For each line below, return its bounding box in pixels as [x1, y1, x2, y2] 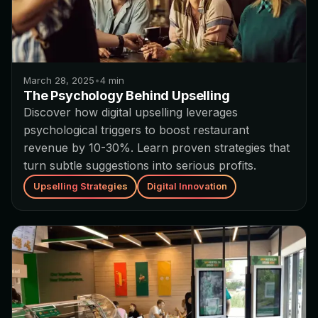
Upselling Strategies [33, 180, 128, 192]
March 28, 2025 [23, 74, 94, 86]
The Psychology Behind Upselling [23, 87, 230, 103]
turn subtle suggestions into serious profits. [23, 158, 256, 172]
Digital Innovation [146, 180, 227, 192]
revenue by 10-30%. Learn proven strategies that [23, 140, 290, 155]
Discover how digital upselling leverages [23, 104, 238, 119]
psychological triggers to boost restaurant [23, 122, 249, 137]
